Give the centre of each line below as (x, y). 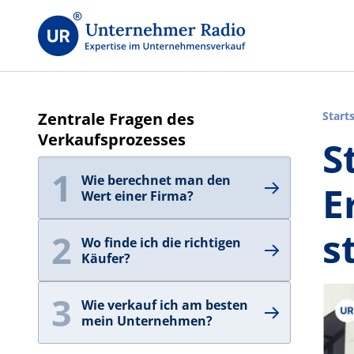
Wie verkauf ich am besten (165, 305)
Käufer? (106, 258)
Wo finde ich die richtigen (161, 242)
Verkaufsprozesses (112, 139)
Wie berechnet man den (156, 180)
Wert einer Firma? (137, 196)
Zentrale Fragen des (116, 119)
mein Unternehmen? (147, 320)
